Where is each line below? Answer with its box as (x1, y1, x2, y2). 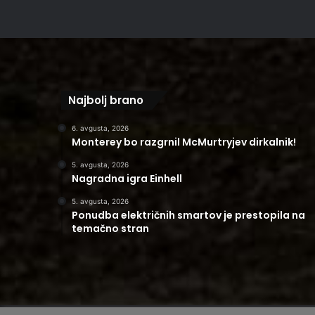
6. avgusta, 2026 (72, 123, 129, 132)
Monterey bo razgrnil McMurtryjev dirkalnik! (72, 134, 296, 149)
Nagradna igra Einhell (72, 171, 182, 186)
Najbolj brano (68, 92, 143, 108)
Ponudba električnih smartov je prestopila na (72, 207, 305, 222)
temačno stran (72, 221, 149, 236)
